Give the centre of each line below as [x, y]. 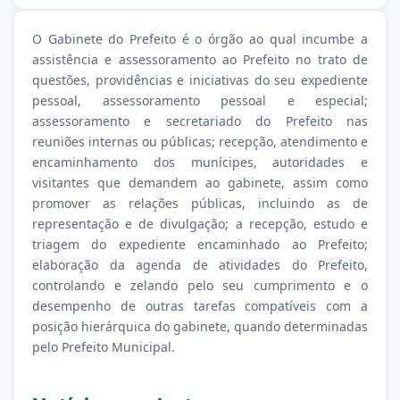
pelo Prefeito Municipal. [104, 347]
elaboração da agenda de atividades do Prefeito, [200, 265]
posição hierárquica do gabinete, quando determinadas [200, 326]
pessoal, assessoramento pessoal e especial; [200, 100]
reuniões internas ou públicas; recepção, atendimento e [200, 142]
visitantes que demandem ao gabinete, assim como [200, 183]
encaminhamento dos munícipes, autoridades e [200, 162]
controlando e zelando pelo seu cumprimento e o [200, 285]
